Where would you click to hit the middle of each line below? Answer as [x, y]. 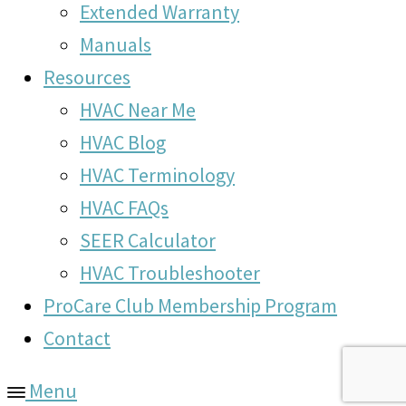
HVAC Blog [123, 142]
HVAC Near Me [138, 110]
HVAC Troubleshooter [170, 273]
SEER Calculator [148, 240]
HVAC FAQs [124, 208]
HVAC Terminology [157, 175]
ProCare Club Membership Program [190, 305]
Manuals [116, 44]
